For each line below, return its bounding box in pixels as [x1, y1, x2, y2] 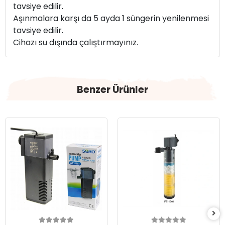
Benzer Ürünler [77, 82, 148, 96]
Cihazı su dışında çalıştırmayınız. [13, 37, 140, 49]
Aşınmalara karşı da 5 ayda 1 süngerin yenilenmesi [13, 13, 209, 25]
